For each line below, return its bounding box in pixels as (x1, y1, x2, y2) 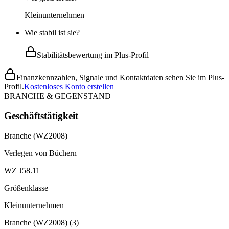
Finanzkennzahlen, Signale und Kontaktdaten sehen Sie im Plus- (16, 73, 224, 82)
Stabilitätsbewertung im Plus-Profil (37, 51, 149, 60)
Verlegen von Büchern (4, 148, 77, 157)
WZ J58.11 (4, 166, 40, 175)
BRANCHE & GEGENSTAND (4, 91, 111, 101)
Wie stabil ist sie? (25, 28, 80, 37)
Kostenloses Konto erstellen (24, 82, 114, 91)
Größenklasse (4, 183, 48, 192)
